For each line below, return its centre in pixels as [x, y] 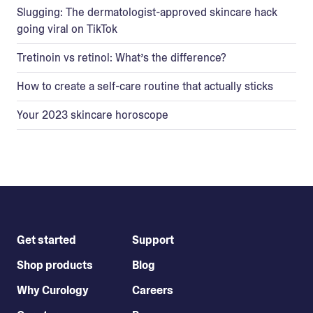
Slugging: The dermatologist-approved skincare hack [147, 12]
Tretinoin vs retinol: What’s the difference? [122, 57]
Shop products [55, 265]
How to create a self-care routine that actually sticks [145, 86]
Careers [153, 290]
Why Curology [53, 290]
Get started [46, 240]
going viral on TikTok [67, 29]
